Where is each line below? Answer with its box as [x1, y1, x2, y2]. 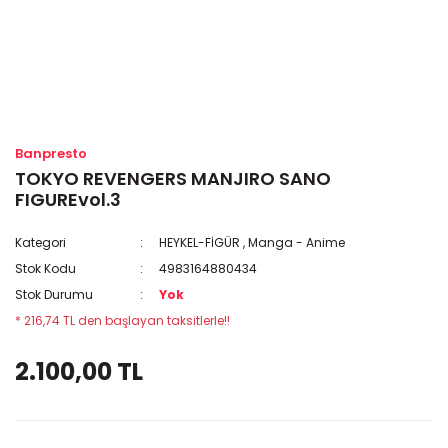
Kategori [15, 234, 66, 251]
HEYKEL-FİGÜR [159, 234, 241, 251]
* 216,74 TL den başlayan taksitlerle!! [15, 312, 230, 329]
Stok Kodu [15, 260, 76, 277]
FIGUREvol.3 [15, 187, 121, 212]
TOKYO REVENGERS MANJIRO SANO [15, 166, 331, 191]
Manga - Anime [248, 234, 346, 251]
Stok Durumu [15, 286, 93, 303]
